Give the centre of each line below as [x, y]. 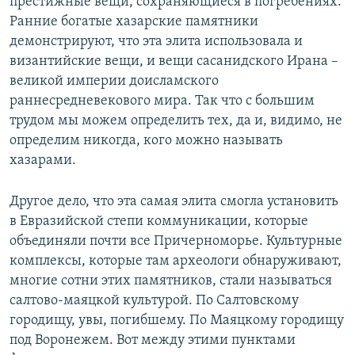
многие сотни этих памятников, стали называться [171, 281]
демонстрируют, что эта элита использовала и [156, 42]
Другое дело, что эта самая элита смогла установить [174, 202]
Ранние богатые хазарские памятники [134, 22]
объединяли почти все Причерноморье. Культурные [176, 242]
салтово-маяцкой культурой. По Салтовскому [154, 301]
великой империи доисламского [114, 82]
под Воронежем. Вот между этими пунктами [153, 341]
